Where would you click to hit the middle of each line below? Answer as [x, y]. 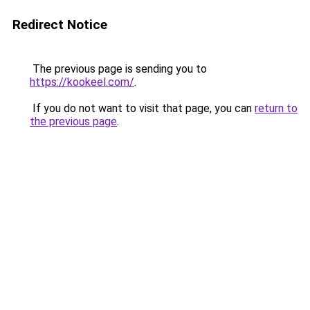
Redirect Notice [60, 25]
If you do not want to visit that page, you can [142, 108]
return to [276, 108]
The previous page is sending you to [118, 69]
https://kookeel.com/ [82, 82]
